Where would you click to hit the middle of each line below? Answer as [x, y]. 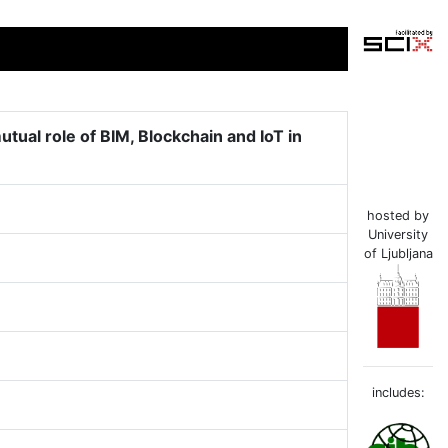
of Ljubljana [398, 254]
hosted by [398, 216]
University [398, 235]
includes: [398, 393]
